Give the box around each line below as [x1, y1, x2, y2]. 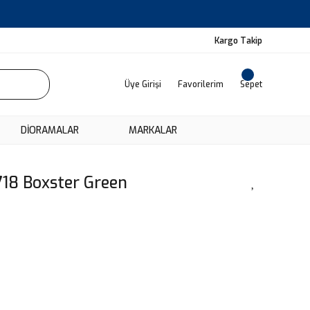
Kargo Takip [215, 35, 262, 46]
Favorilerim [178, 79, 224, 90]
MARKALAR [128, 123, 177, 137]
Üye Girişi [125, 79, 161, 90]
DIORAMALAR [20, 123, 79, 137]
